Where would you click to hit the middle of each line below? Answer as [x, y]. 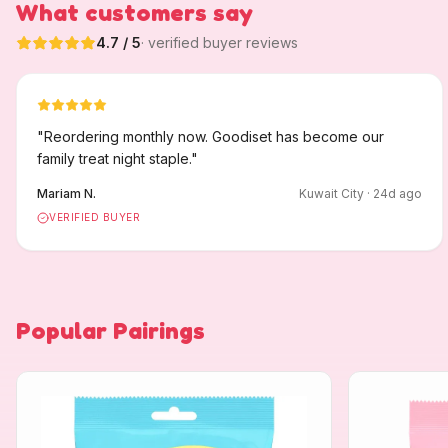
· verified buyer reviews [219, 42]
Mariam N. [66, 193]
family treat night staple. [114, 158]
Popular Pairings [110, 330]
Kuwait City [331, 193]
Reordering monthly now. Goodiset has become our [214, 136]
